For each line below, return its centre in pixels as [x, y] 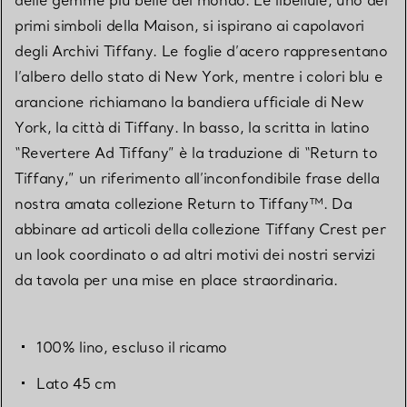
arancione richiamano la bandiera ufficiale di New [189, 101]
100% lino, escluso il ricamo [132, 347]
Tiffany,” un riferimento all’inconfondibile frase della [197, 178]
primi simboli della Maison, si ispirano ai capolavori [190, 25]
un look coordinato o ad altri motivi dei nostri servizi [195, 254]
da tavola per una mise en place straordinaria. [176, 279]
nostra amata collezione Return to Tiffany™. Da [184, 203]
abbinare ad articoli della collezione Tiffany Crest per [200, 228]
